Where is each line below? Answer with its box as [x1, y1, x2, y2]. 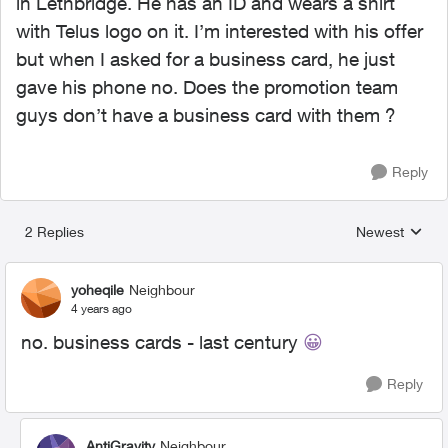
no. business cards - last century [21, 331, 303, 353]
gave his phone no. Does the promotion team [16, 76, 398, 98]
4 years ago [71, 300, 132, 316]
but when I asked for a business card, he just [16, 48, 395, 70]
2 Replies [25, 223, 84, 240]
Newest [356, 223, 404, 240]
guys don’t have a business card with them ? [16, 104, 396, 126]
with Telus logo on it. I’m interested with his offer [16, 20, 423, 42]
